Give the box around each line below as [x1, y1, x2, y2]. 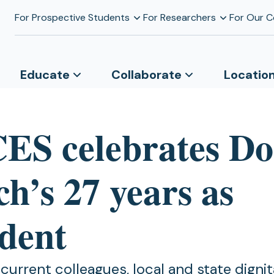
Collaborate [111, 67, 182, 83]
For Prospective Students [14, 10, 130, 24]
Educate [20, 67, 70, 83]
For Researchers [143, 10, 216, 24]
